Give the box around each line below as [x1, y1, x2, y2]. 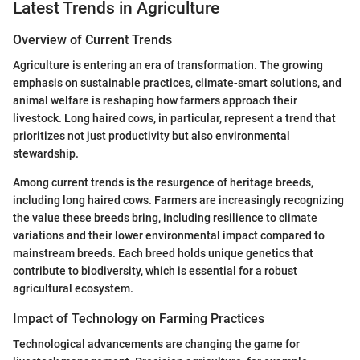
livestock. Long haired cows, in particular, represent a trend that [13, 112, 336, 125]
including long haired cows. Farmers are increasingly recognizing [13, 194, 344, 207]
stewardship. [13, 147, 79, 161]
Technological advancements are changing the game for [13, 337, 300, 351]
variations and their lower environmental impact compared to [13, 229, 325, 243]
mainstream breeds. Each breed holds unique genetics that [13, 247, 313, 260]
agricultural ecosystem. [13, 282, 133, 296]
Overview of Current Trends [13, 32, 172, 47]
